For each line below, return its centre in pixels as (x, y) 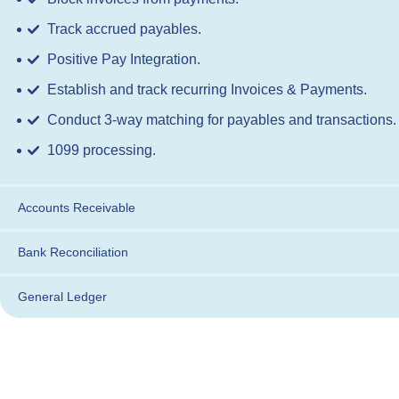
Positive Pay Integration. (124, 59)
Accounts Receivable (77, 207)
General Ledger (62, 296)
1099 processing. (102, 150)
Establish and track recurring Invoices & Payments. (207, 89)
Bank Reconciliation (73, 252)
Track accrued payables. (124, 28)
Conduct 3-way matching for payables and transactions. (222, 119)
